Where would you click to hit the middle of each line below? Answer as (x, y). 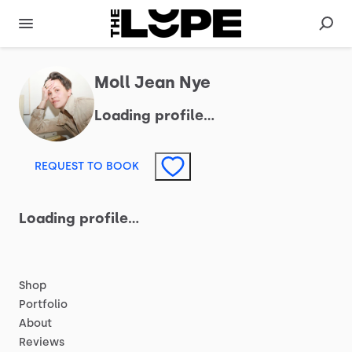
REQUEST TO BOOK (87, 166)
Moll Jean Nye (152, 82)
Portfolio (43, 304)
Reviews (42, 342)
